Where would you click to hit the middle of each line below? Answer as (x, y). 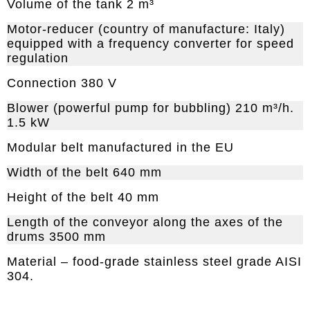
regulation (38, 58)
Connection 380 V (62, 83)
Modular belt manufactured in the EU (120, 147)
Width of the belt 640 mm (84, 172)
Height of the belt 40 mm (83, 197)
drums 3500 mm (56, 237)
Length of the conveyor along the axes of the (145, 222)
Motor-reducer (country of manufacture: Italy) (146, 29)
